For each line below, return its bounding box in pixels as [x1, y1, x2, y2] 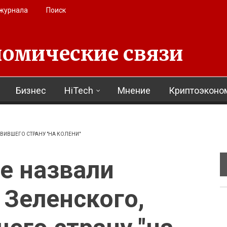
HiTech [64, 85, 93, 96]
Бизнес [16, 85, 46, 96]
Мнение [118, 85, 150, 96]
